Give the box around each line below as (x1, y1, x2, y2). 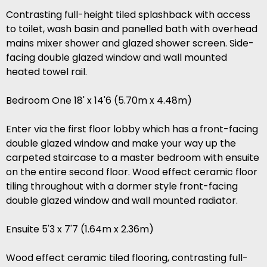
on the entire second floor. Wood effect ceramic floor (6, 165, 257, 179)
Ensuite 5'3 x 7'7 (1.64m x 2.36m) (6, 222, 154, 237)
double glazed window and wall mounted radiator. (6, 194, 238, 208)
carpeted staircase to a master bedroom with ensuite (6, 151, 259, 165)
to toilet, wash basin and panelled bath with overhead (6, 22, 257, 36)
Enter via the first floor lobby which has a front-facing (6, 122, 258, 136)
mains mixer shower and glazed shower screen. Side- (6, 36, 254, 51)
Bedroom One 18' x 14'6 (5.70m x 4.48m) (6, 94, 192, 108)
